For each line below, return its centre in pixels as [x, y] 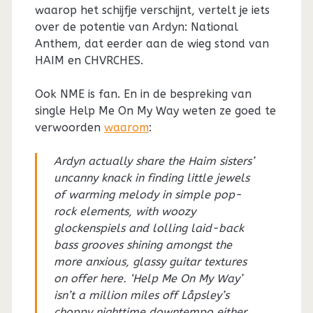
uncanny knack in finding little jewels [151, 178]
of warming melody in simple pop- [147, 195]
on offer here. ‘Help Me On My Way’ [148, 279]
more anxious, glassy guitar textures [150, 262]
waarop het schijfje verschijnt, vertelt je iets [152, 10]
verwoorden [69, 128]
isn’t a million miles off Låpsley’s [141, 296]
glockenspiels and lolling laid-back [148, 228]
